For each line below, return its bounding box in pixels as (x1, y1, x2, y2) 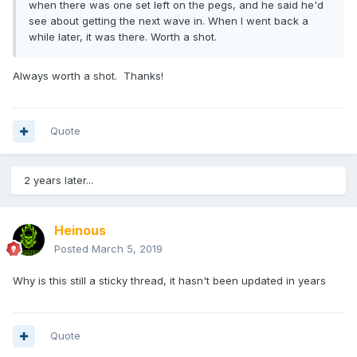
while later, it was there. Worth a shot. (29, 30, 217, 44)
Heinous (54, 222, 106, 239)
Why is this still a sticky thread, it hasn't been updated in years (13, 274, 329, 288)
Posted (54, 242, 92, 256)
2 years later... (24, 174, 93, 187)
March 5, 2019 (92, 242, 163, 256)
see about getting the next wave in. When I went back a (29, 14, 308, 28)
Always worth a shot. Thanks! (13, 69, 167, 83)
